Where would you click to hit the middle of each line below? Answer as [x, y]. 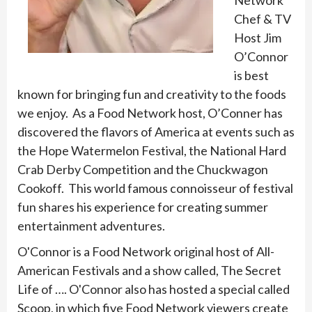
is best [251, 75]
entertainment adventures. [91, 226]
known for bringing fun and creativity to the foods [152, 94]
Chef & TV [263, 19]
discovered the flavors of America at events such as [156, 132]
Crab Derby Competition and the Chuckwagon [143, 169]
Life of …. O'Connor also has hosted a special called [154, 289]
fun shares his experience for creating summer [143, 207]
